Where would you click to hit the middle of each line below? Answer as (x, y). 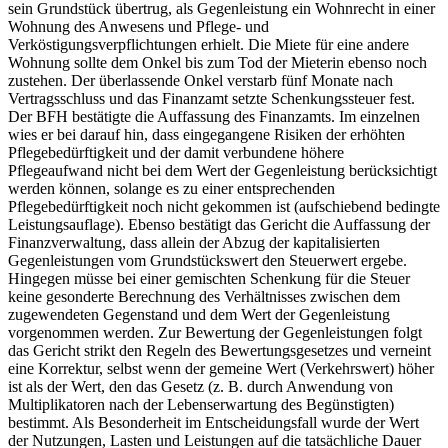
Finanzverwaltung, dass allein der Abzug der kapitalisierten (194, 243)
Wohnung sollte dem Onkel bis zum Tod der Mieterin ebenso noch (217, 63)
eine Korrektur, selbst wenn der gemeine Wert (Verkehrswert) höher (221, 369)
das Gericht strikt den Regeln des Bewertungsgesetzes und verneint (219, 351)
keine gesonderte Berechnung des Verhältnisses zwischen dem (204, 297)
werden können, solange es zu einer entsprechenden (171, 189)
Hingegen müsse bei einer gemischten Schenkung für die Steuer (209, 279)
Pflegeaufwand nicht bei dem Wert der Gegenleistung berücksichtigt (222, 171)
